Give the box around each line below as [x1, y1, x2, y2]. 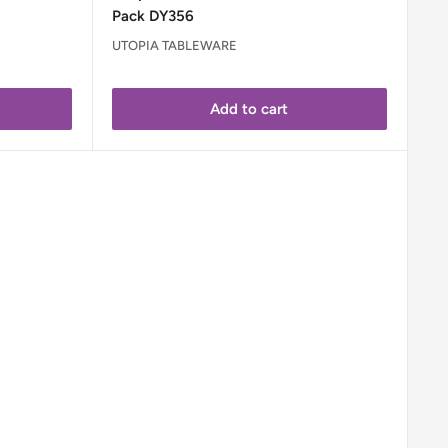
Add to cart [210, 100, 289, 118]
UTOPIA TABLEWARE [111, 38, 237, 53]
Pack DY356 [111, 7, 194, 25]
